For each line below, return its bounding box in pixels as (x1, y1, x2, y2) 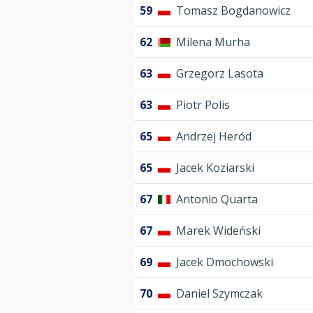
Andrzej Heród (176, 129, 252, 145)
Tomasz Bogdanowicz (176, 3, 291, 19)
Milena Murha (176, 34, 250, 50)
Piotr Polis (176, 97, 230, 113)
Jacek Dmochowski (176, 254, 273, 270)
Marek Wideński (176, 223, 261, 239)
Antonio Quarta (176, 191, 258, 208)
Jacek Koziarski (176, 160, 254, 176)
